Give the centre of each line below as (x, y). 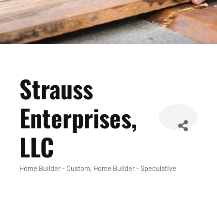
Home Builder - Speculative (135, 168)
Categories (46, 176)
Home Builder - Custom (55, 168)
